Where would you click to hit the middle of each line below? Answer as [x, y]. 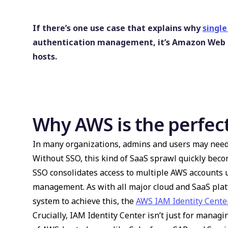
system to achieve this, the [84, 201]
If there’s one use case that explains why [118, 28]
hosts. [45, 56]
